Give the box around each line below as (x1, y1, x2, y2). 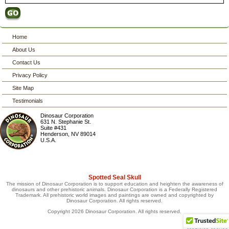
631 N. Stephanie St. (40, 119, 91, 125)
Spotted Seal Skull (88, 174, 141, 181)
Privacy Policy (12, 72, 48, 79)
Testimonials (12, 98, 43, 104)
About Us (12, 47, 36, 53)
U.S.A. (40, 137, 57, 144)
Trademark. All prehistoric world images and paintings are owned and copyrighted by (15, 192, 214, 198)
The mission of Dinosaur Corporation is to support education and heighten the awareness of (6, 181, 223, 187)
